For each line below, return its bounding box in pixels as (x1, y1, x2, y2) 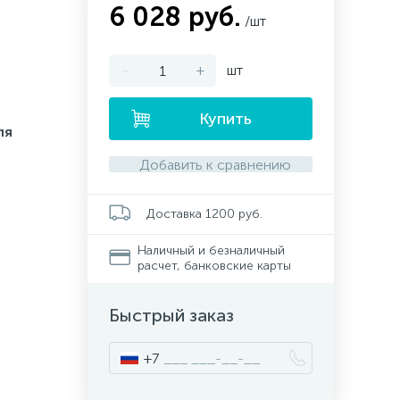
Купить (199, 109, 252, 129)
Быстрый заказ (109, 304, 234, 326)
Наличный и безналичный (137, 243, 285, 258)
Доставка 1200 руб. (146, 205, 262, 221)
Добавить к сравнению (138, 155, 291, 173)
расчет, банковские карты (137, 258, 291, 273)
